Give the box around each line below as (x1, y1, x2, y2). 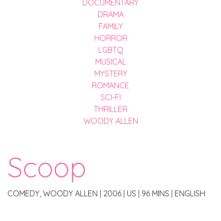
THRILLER (94, 104, 127, 114)
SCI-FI (100, 92, 121, 102)
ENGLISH (175, 188, 205, 198)
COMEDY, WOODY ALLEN (7, 188, 100, 198)
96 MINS (142, 188, 171, 198)
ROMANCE (92, 80, 129, 90)
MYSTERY (94, 68, 127, 78)
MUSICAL (95, 56, 126, 67)
